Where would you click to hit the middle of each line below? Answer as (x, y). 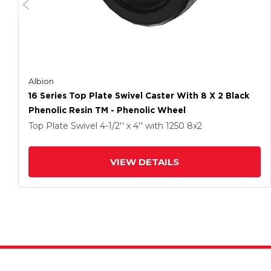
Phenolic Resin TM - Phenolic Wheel (107, 110)
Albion (41, 81)
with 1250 (166, 126)
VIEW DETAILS (145, 162)
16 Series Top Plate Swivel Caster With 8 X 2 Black (139, 96)
